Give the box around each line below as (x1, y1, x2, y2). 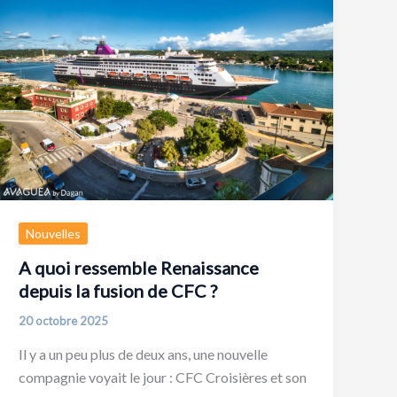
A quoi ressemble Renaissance (19, 257, 260, 279)
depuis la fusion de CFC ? (19, 280, 218, 302)
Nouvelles (26, 226, 82, 242)
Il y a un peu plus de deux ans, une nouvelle (19, 345, 269, 362)
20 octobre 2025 (19, 314, 109, 329)
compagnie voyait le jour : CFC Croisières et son (19, 368, 307, 385)
